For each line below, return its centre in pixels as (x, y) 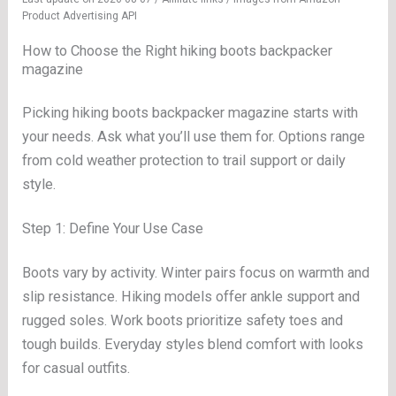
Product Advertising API (80, 16)
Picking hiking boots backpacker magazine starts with (190, 112)
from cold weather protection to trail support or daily (184, 160)
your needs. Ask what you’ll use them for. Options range (194, 136)
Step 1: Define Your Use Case (113, 229)
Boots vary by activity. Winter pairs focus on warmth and (196, 272)
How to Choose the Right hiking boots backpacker (178, 51)
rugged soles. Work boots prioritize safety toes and (183, 320)
